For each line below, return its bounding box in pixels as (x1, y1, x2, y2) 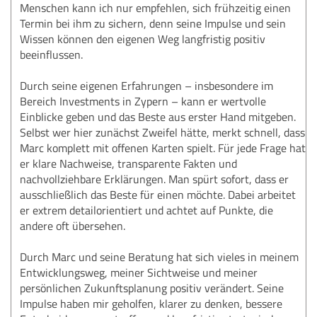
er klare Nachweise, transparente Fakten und (20, 155, 237, 171)
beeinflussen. (20, 46, 83, 62)
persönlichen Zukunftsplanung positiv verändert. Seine (20, 279, 284, 296)
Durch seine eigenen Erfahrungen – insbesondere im (20, 77, 273, 93)
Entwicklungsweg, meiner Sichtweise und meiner (20, 264, 258, 280)
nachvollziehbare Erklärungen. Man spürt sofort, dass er (20, 171, 289, 187)
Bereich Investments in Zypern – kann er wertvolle (20, 93, 266, 109)
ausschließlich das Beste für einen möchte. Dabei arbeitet (20, 186, 296, 202)
